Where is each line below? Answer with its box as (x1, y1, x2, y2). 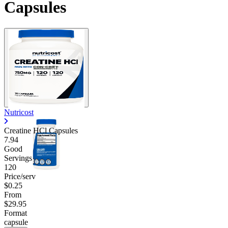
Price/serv (4, 172, 36, 181)
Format (4, 208, 27, 217)
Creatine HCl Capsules (4, 126, 78, 135)
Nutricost (4, 107, 34, 117)
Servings (4, 153, 32, 162)
